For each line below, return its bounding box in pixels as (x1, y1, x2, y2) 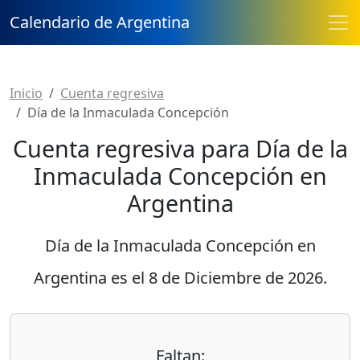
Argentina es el (33, 267, 149, 288)
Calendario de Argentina (10, 11, 190, 33)
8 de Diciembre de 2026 (148, 267, 323, 288)
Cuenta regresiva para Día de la (12, 133, 348, 164)
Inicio (10, 84, 43, 102)
